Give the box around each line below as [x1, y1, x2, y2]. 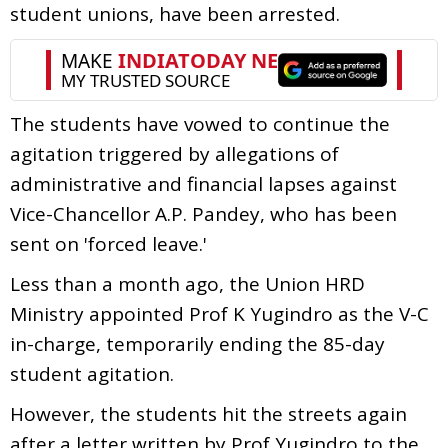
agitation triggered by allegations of [10, 140, 339, 167]
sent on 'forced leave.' [10, 230, 207, 257]
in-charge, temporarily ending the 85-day [10, 330, 385, 357]
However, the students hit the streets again [10, 400, 407, 427]
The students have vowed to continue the [10, 110, 390, 137]
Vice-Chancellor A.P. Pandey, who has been [10, 200, 397, 227]
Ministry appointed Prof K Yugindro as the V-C [10, 300, 429, 327]
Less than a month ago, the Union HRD [10, 270, 365, 297]
